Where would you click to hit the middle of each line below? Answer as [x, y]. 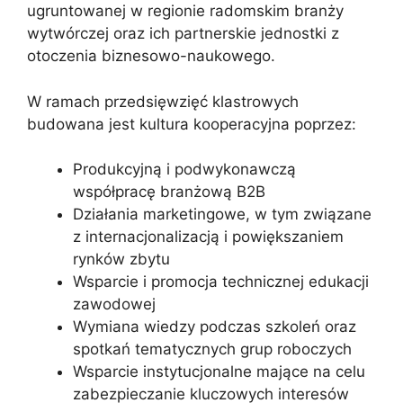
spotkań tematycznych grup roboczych [212, 349]
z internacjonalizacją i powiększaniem [208, 237]
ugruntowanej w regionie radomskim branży [185, 11]
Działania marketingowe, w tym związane [222, 215]
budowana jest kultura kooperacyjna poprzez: [192, 124]
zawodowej [114, 304]
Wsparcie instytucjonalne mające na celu [219, 372]
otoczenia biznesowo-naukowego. [151, 56]
